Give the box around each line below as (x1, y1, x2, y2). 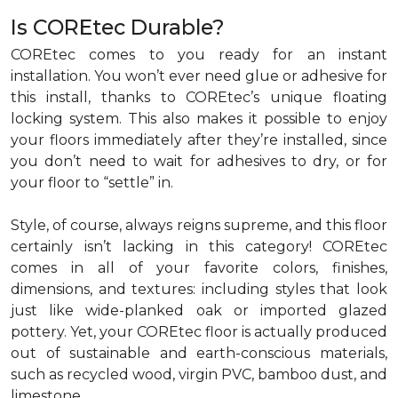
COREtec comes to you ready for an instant (11, 46, 387, 63)
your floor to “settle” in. (11, 174, 180, 191)
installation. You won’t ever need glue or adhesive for (11, 68, 387, 84)
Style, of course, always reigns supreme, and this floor (11, 217, 387, 234)
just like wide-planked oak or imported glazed (11, 302, 387, 319)
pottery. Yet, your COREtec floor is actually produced (11, 323, 387, 340)
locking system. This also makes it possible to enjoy (11, 110, 387, 127)
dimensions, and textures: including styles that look (11, 281, 387, 298)
